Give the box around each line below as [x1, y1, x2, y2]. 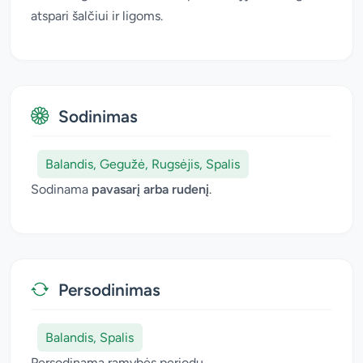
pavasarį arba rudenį [92, 181, 209, 198]
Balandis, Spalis [45, 329, 135, 345]
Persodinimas [58, 280, 160, 301]
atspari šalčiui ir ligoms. [31, 7, 163, 23]
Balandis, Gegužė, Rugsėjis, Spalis [45, 156, 241, 172]
